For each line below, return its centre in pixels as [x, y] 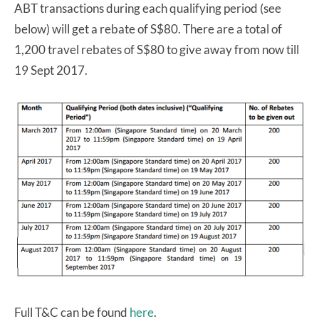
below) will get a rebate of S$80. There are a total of [148, 28]
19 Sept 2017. [51, 70]
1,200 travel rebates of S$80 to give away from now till [157, 49]
